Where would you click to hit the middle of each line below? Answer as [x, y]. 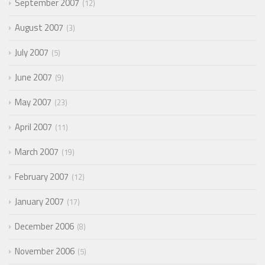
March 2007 [37, 151]
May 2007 [33, 102]
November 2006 [45, 251]
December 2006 [44, 226]
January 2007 [39, 201]
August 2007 [39, 27]
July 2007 [32, 52]
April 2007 [33, 127]
